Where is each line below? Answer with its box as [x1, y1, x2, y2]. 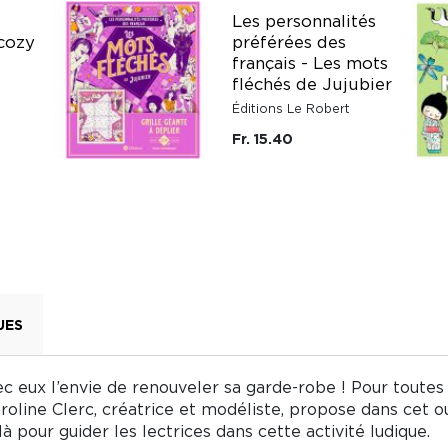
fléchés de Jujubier [232, 74, 392, 93]
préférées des [232, 32, 346, 51]
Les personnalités [232, 11, 376, 30]
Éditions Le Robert [232, 101, 350, 115]
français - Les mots [232, 53, 388, 72]
